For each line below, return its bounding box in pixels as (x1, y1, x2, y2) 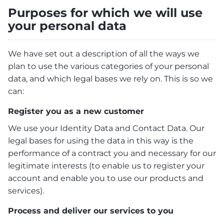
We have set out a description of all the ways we (8, 48, 199, 58)
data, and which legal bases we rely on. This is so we (8, 73, 213, 83)
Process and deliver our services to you (8, 205, 173, 215)
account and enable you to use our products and (8, 173, 203, 183)
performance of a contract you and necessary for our (8, 148, 216, 158)
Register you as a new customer (8, 106, 144, 116)
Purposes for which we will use (8, 5, 202, 20)
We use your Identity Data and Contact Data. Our (8, 123, 204, 133)
